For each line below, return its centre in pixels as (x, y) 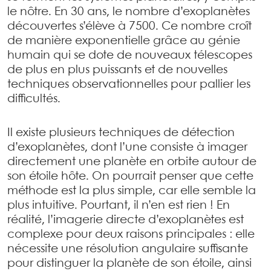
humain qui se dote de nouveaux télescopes (130, 56)
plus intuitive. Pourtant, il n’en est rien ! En (119, 206)
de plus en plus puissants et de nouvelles (117, 70)
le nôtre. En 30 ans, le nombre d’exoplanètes (129, 12)
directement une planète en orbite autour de (132, 162)
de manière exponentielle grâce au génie (124, 41)
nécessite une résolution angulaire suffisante (128, 249)
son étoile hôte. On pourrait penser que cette (130, 177)
